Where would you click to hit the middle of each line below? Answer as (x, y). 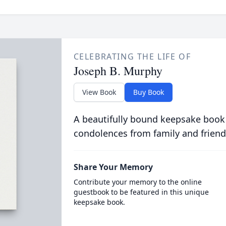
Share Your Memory (113, 167)
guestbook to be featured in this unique (141, 192)
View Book (99, 92)
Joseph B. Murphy (118, 71)
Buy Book (148, 92)
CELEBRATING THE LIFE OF (132, 56)
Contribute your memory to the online (137, 182)
